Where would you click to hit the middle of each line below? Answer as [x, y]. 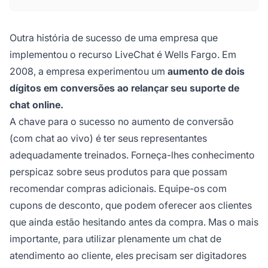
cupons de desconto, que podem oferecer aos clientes [131, 205]
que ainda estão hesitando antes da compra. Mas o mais [134, 222]
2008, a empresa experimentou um [89, 71]
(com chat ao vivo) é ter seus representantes [108, 138]
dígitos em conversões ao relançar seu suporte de [124, 88]
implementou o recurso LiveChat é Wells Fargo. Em [123, 54]
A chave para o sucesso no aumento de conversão [122, 121]
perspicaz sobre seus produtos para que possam [118, 171]
